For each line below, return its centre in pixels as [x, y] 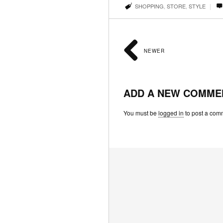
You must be [141, 113]
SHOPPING [149, 6]
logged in [171, 113]
